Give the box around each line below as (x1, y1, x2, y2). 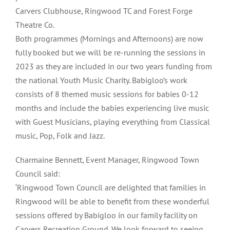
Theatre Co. (15, 20, 54, 30)
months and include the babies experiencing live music (15, 103, 209, 113)
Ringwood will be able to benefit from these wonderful (15, 196, 209, 207)
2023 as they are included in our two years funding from (15, 61, 212, 72)
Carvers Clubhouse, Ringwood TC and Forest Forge (15, 6, 193, 16)
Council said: (15, 168, 60, 179)
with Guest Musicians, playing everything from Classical (15, 117, 210, 127)
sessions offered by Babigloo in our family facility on (15, 210, 198, 221)
